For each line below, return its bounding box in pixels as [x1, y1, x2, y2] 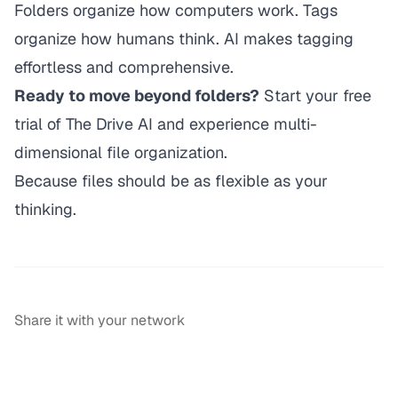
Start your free [264, 85, 371, 106]
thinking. [14, 199, 76, 219]
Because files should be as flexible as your [14, 171, 328, 191]
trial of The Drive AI [14, 114, 153, 134]
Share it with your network [14, 311, 185, 330]
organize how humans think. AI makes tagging [14, 28, 354, 49]
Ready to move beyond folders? [14, 85, 259, 106]
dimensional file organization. [14, 142, 227, 163]
